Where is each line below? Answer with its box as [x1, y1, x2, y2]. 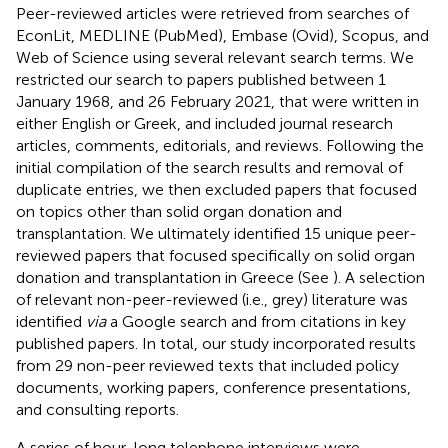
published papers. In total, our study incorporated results [16, 333, 416, 353]
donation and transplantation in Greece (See [16, 267, 333, 287]
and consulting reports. [16, 399, 179, 419]
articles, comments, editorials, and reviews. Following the [16, 135, 424, 155]
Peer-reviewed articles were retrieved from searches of [16, 3, 409, 23]
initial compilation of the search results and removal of [16, 157, 403, 177]
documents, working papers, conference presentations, [16, 377, 411, 397]
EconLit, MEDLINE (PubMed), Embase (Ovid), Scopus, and [16, 25, 429, 45]
